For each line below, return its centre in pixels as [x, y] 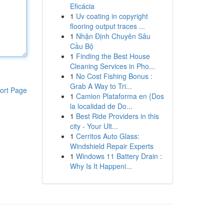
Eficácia [82, 6]
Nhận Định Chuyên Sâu [113, 36]
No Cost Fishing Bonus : [114, 76]
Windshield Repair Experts [111, 146]
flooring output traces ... [107, 26]
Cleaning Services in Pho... [112, 66]
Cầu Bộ [81, 46]
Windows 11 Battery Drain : [119, 156]
